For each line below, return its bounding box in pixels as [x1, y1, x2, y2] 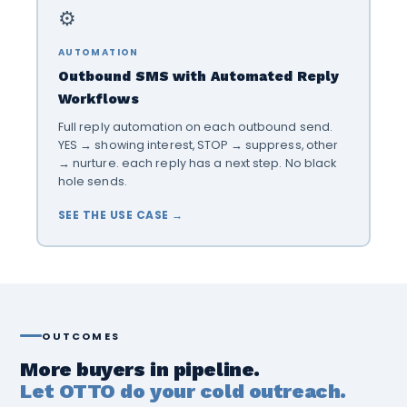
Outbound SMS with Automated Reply [57, 67, 340, 84]
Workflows [57, 90, 139, 107]
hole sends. [57, 173, 127, 189]
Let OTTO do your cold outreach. [20, 379, 346, 402]
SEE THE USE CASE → [57, 206, 184, 223]
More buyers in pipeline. [20, 357, 260, 381]
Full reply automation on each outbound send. [57, 118, 333, 134]
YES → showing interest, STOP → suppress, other [57, 136, 339, 153]
